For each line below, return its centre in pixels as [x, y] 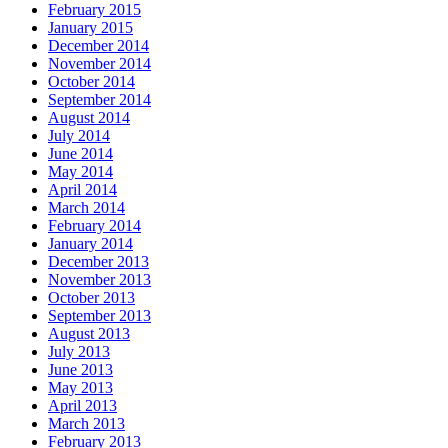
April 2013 [82, 406]
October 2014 [91, 82]
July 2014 [79, 136]
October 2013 [91, 298]
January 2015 [90, 28]
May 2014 [80, 172]
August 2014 [89, 118]
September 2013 [99, 316]
